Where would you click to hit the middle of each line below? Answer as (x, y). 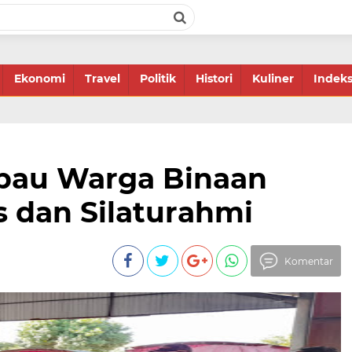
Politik (158, 79)
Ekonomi (40, 79)
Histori (214, 79)
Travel (103, 79)
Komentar (308, 261)
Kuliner (273, 79)
